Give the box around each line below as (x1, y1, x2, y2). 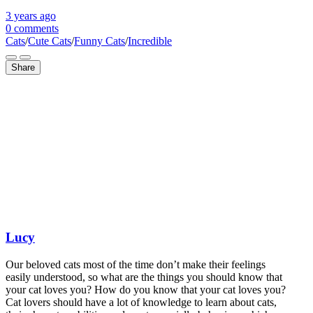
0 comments (6, 22, 59, 34)
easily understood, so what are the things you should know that (6, 271, 282, 283)
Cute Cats (28, 34, 71, 47)
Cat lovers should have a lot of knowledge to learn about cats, (6, 296, 277, 308)
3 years (6, 9, 37, 22)
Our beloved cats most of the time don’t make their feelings (6, 259, 265, 270)
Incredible (128, 34, 172, 47)
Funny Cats (74, 34, 125, 47)
